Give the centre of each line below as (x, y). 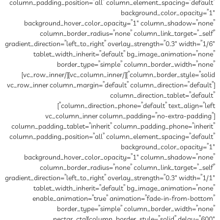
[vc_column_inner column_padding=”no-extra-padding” (129, 117)
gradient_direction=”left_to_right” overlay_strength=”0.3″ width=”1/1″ (110, 179)
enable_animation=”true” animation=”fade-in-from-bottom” (124, 199)
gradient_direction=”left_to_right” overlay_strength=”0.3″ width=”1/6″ (110, 44)
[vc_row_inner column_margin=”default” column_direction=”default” (110, 86)
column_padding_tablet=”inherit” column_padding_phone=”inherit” (113, 127)
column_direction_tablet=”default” (163, 96)
